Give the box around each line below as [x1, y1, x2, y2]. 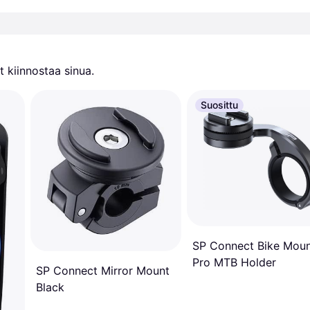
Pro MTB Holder [192, 255, 276, 269]
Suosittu [201, 99, 238, 111]
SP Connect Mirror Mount [36, 263, 170, 277]
